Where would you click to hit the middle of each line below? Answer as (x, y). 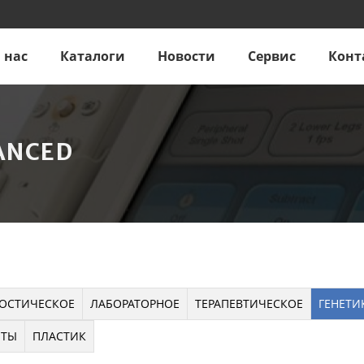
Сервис (272, 56)
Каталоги (93, 56)
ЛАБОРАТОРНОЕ (134, 303)
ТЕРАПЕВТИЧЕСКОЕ (249, 303)
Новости (186, 56)
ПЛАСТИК (59, 336)
